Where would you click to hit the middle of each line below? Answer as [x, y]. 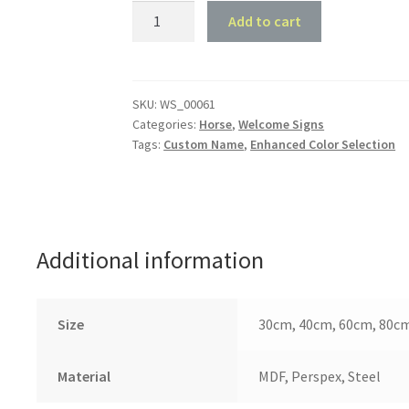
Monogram [167, 57]
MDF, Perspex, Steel [319, 376]
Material [84, 376]
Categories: [166, 124]
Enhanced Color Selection [323, 144]
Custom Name [204, 144]
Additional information [150, 260]
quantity [158, 80]
